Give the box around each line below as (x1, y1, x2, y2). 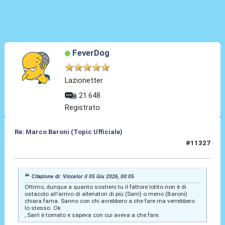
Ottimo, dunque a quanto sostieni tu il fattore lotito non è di (24, 183, 186, 191)
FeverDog (72, 48, 109, 58)
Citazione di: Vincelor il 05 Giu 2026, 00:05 (32, 173, 135, 180)
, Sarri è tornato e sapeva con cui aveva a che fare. (24, 211, 160, 219)
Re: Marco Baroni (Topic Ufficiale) (14, 128, 123, 136)
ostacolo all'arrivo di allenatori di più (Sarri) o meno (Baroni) (24, 190, 187, 198)
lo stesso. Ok (24, 204, 61, 212)
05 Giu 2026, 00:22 (14, 143, 74, 151)
